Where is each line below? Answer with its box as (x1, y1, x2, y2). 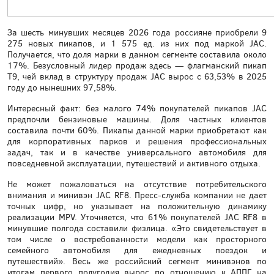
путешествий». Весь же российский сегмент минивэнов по (7, 255, 267, 267)
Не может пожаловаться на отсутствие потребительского (7, 178, 267, 190)
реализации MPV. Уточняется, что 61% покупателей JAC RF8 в (7, 211, 267, 223)
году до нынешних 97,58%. (7, 81, 117, 94)
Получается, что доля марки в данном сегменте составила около (7, 48, 267, 61)
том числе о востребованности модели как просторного (7, 233, 267, 245)
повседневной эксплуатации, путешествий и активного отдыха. (7, 157, 261, 169)
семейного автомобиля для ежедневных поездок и (7, 244, 267, 256)
